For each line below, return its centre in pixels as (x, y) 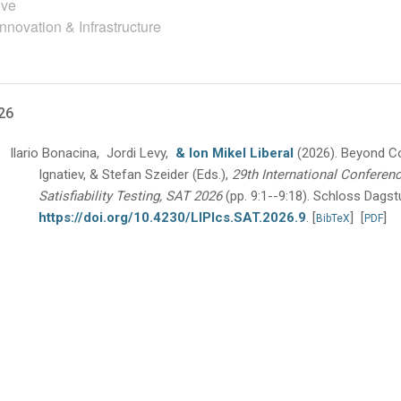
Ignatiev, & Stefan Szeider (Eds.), (133, 175)
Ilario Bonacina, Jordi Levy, (93, 153)
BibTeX (333, 218)
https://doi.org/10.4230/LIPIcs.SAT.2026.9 (172, 218)
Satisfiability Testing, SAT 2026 (130, 196)
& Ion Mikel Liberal (236, 153)
